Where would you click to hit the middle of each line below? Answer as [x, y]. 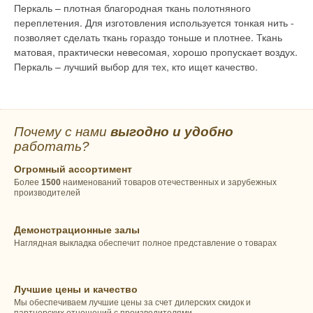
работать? [52, 146]
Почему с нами [62, 131]
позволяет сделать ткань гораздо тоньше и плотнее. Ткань [148, 37]
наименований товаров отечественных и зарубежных [169, 182]
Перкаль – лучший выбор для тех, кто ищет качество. [136, 66]
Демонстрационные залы [77, 230]
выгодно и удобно [172, 131]
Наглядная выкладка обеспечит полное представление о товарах [145, 243]
